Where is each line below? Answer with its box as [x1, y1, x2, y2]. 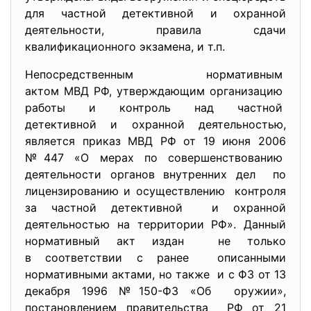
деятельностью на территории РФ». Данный [25, 217, 286, 231]
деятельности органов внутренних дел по [25, 167, 286, 181]
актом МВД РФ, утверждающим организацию [25, 84, 286, 98]
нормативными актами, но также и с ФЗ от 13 [25, 267, 286, 281]
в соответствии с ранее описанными [25, 251, 286, 264]
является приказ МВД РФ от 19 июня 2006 [25, 134, 286, 148]
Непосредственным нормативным [25, 67, 286, 81]
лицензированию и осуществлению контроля [25, 184, 286, 198]
